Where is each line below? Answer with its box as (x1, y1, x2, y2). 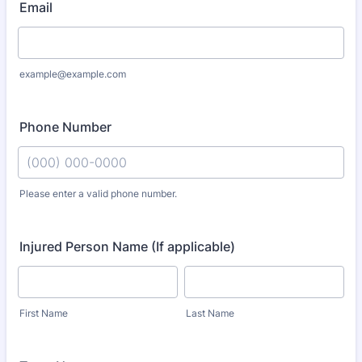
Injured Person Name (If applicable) (19, 238, 235, 255)
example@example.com (19, 68, 126, 80)
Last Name (186, 307, 234, 319)
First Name (19, 307, 68, 319)
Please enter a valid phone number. (19, 187, 177, 200)
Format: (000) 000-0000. (17, 199, 170, 215)
